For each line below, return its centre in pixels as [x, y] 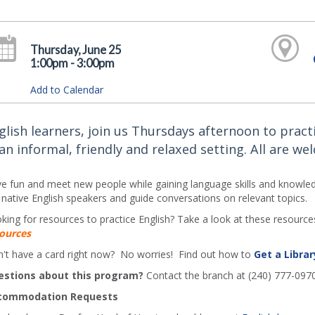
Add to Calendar [67, 90]
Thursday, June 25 [76, 50]
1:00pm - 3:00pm [73, 63]
